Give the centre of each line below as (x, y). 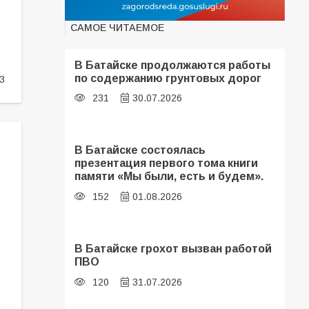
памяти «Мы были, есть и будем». (169, 176)
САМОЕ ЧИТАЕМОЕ (118, 27)
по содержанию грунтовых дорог (168, 78)
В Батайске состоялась (140, 150)
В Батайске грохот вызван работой (173, 249)
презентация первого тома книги (167, 163)
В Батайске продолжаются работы (173, 64)
